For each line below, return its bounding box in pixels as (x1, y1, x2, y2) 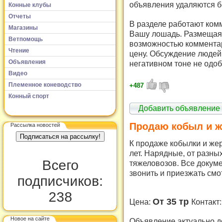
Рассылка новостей (10, 121, 60, 128)
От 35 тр (153, 197, 191, 207)
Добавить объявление (138, 104, 220, 112)
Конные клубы (8, 1, 51, 8)
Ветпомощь (8, 35, 43, 43)
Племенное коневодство (8, 81, 81, 88)
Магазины (8, 24, 38, 31)
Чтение (8, 47, 29, 54)
